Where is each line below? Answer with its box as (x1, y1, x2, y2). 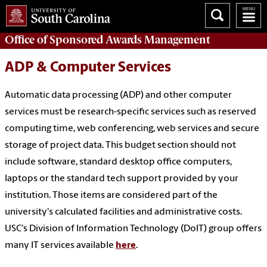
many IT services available (5, 241, 116, 251)
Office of (5, 33, 49, 46)
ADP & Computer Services (5, 61, 171, 76)
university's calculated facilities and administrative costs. (5, 207, 242, 218)
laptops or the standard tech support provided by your (5, 174, 238, 184)
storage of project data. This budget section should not (5, 141, 236, 151)
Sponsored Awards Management (49, 33, 210, 46)
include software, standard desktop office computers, (5, 157, 232, 167)
